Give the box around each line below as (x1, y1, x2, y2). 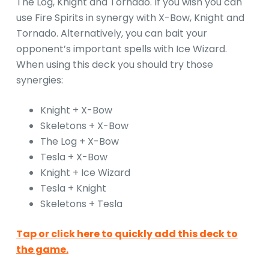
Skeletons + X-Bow (40, 119, 128, 133)
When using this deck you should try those (16, 58, 213, 72)
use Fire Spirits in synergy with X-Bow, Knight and (16, 11, 244, 25)
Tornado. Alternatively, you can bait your (16, 26, 207, 41)
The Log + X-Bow (40, 134, 119, 149)
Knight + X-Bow (40, 103, 112, 118)
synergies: (16, 73, 63, 88)
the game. (16, 243, 68, 257)
